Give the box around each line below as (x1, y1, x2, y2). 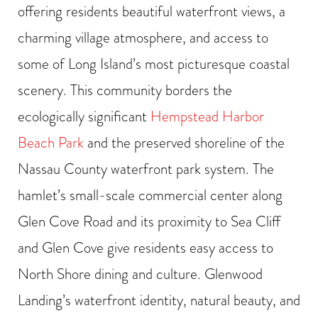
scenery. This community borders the (18, 79, 232, 102)
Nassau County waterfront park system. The (18, 158, 274, 180)
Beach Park (18, 132, 84, 154)
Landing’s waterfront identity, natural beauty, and (18, 290, 300, 312)
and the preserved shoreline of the (84, 132, 285, 154)
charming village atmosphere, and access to (18, 27, 268, 49)
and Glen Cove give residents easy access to (18, 237, 273, 259)
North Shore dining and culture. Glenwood (18, 263, 263, 285)
